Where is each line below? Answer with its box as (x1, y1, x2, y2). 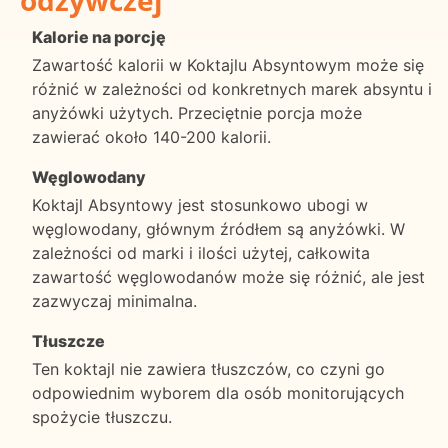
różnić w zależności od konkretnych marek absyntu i (32, 79, 432, 100)
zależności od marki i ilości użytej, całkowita (32, 243, 370, 264)
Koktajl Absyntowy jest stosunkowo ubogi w (32, 195, 368, 216)
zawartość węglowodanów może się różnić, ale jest (32, 267, 425, 288)
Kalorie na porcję (32, 27, 166, 48)
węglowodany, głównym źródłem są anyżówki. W (32, 219, 405, 240)
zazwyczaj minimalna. (32, 291, 197, 312)
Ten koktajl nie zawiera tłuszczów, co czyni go (32, 359, 385, 380)
